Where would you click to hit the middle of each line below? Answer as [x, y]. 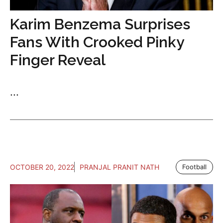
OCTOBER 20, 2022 [42, 167]
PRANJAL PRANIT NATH [119, 167]
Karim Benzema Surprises [100, 24]
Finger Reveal [58, 60]
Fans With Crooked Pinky [97, 42]
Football [194, 167]
